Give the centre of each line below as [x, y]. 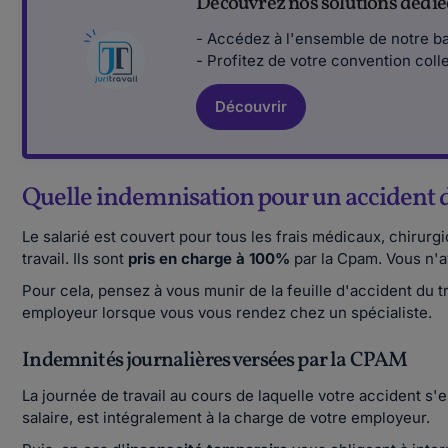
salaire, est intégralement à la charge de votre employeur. [226, 417]
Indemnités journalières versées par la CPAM [215, 360]
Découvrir [251, 106]
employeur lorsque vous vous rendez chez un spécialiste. [227, 312]
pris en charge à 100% [209, 258]
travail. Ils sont [75, 258]
